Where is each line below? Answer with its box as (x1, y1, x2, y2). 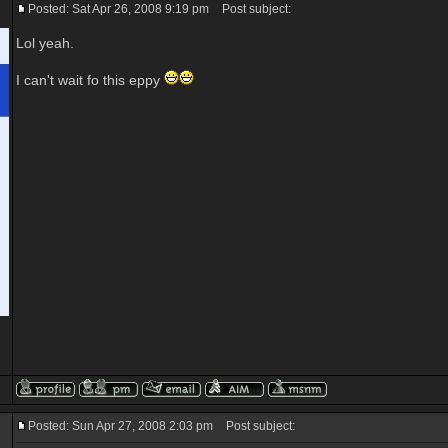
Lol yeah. (16, 35, 74, 51)
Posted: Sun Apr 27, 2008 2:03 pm (28, 419, 213, 433)
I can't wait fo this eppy (16, 72, 164, 88)
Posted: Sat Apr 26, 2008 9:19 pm (28, 2, 209, 16)
